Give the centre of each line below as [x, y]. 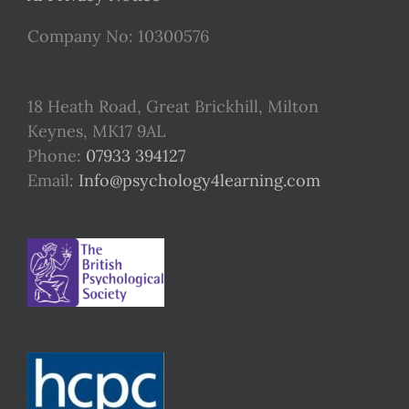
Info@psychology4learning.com [199, 180]
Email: [53, 180]
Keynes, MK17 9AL [96, 131]
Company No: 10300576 [118, 36]
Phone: [57, 155]
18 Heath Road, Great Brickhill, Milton [173, 106]
